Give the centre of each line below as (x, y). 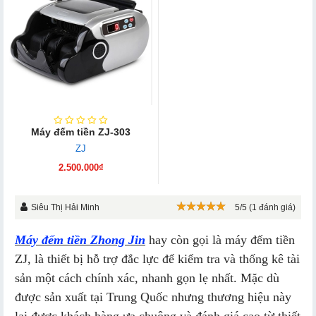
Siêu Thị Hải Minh (65, 208)
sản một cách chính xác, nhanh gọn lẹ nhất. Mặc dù (147, 278)
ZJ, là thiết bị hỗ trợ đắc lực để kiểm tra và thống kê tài (157, 259)
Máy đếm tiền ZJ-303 (81, 132)
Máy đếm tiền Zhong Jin (80, 240)
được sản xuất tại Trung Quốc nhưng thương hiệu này (153, 297)
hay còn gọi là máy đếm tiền (220, 240)
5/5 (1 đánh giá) (265, 208)
